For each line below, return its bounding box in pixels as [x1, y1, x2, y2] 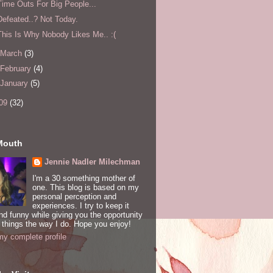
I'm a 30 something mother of [32, 173, 135, 183]
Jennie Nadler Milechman [44, 157, 140, 167]
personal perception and [32, 191, 116, 201]
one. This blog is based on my [32, 182, 139, 192]
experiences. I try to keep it [32, 200, 129, 210]
